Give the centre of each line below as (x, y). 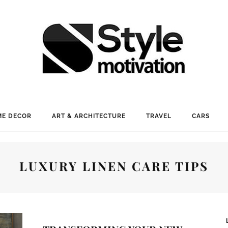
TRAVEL (159, 116)
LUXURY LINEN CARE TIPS (114, 166)
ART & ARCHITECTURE (89, 116)
